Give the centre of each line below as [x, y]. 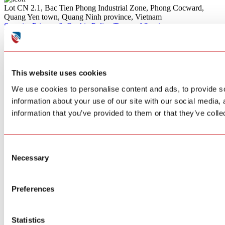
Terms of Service [140, 26]
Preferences [33, 189]
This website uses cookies [59, 73]
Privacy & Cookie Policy [72, 26]
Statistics [28, 220]
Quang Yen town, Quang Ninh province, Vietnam [83, 17]
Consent [18, 147]
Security [17, 26]
